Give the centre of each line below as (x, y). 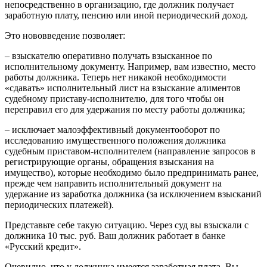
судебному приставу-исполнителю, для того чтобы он (114, 98)
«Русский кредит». (43, 246)
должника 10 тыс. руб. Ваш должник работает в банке (115, 235)
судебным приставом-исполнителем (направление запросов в (130, 151)
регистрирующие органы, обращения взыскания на (109, 162)
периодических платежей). (59, 204)
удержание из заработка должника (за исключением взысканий (133, 194)
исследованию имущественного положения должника (115, 140)
